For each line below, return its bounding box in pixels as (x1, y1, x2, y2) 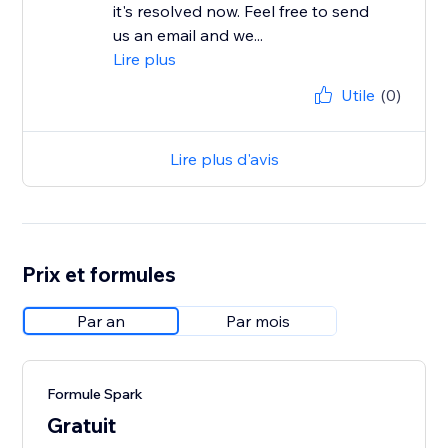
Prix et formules (22, 261, 177, 288)
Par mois (226, 311, 291, 332)
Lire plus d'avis (169, 149, 279, 170)
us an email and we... (113, 25, 264, 46)
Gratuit (47, 412, 117, 439)
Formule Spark (47, 385, 144, 404)
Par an (77, 311, 126, 332)
